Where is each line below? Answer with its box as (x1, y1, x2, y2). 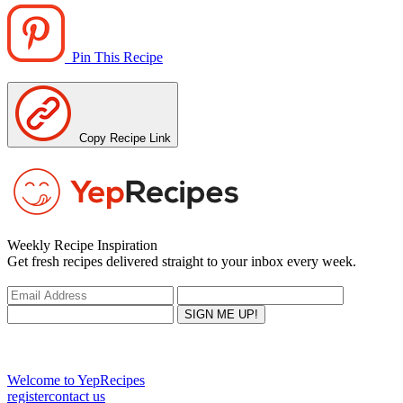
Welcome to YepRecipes (7, 372, 145, 389)
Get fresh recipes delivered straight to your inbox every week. (7, 254, 356, 270)
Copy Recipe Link (72, 131, 171, 146)
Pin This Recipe (65, 49, 163, 66)
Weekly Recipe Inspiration (7, 237, 157, 254)
